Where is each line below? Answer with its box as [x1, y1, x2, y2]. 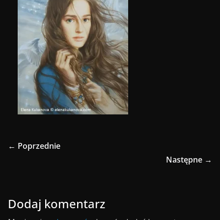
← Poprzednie [8, 140, 60, 151]
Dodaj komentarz [8, 195, 105, 212]
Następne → [166, 154, 212, 165]
